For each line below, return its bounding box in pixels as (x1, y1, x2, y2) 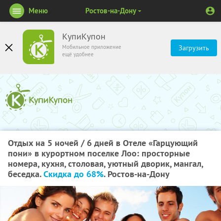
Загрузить (179, 43, 209, 52)
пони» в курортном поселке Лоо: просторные (8, 147, 190, 159)
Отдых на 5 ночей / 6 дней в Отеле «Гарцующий (8, 137, 198, 148)
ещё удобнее (62, 51, 94, 58)
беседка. (8, 168, 43, 180)
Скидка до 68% (43, 168, 104, 180)
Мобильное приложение (62, 43, 121, 50)
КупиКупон (62, 31, 106, 42)
